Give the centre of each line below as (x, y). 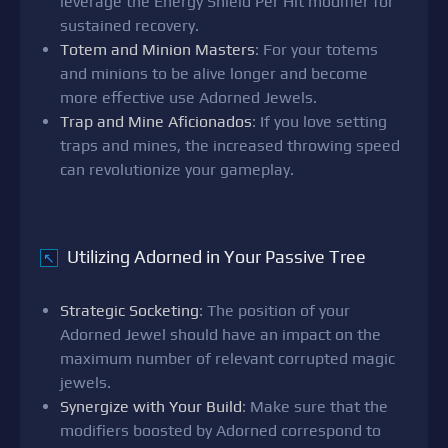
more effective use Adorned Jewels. (188, 98)
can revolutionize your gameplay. (177, 170)
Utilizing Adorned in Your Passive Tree (214, 257)
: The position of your (274, 311)
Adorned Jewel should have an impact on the (220, 335)
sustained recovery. (129, 26)
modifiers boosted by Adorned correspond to (220, 431)
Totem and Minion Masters (157, 50)
